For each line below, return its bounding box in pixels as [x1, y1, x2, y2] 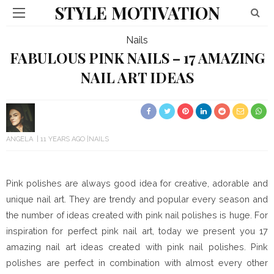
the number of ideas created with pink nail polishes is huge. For [6, 210, 268, 220]
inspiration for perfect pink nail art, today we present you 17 [6, 226, 268, 236]
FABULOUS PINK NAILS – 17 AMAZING [9, 48, 265, 67]
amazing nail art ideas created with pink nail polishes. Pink [6, 242, 268, 252]
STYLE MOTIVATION [54, 1, 220, 24]
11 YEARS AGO [40, 135, 85, 143]
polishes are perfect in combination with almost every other [6, 257, 268, 268]
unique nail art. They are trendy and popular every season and [6, 194, 268, 204]
